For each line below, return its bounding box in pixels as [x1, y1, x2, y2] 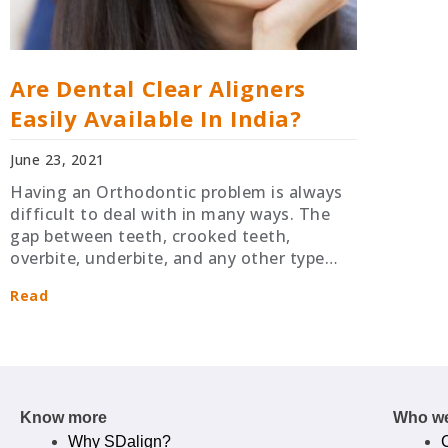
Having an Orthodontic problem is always [10, 180, 343, 203]
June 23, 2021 [10, 149, 105, 169]
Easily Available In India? [10, 102, 302, 133]
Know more [20, 408, 107, 426]
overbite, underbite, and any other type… [10, 246, 338, 269]
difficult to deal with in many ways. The [10, 202, 330, 225]
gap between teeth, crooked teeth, [10, 224, 291, 247]
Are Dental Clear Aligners [10, 72, 307, 103]
